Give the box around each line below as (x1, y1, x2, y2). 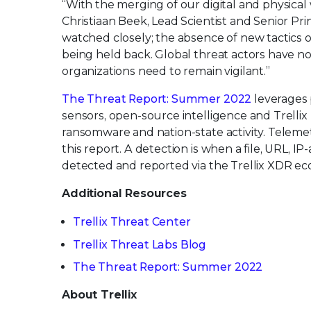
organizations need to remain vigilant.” (62, 65, 270, 78)
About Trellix (62, 287, 137, 301)
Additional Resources (62, 187, 187, 201)
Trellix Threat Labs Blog (73, 237, 207, 251)
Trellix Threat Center (73, 215, 191, 229)
